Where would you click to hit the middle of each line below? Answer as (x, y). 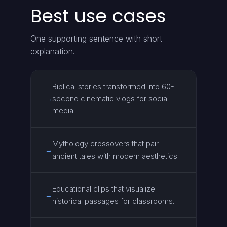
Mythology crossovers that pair (105, 144)
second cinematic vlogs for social (110, 99)
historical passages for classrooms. (113, 201)
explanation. (53, 51)
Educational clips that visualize (104, 189)
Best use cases (98, 16)
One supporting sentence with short (96, 39)
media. (64, 111)
